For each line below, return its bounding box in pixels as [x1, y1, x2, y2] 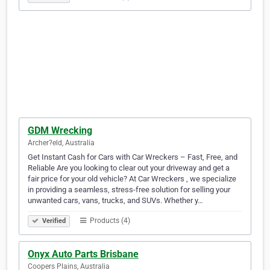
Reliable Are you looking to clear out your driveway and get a [28, 163, 230, 173]
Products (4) [88, 216, 130, 225]
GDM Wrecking [28, 125, 92, 137]
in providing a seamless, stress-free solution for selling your [28, 185, 230, 195]
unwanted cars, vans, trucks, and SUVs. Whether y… [28, 196, 203, 206]
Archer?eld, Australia [28, 139, 95, 148]
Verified [40, 217, 66, 225]
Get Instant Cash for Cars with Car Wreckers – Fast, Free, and [28, 152, 237, 162]
